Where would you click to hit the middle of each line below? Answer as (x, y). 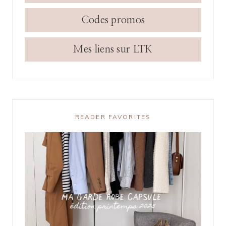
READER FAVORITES (113, 117)
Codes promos (113, 20)
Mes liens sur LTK (113, 49)
